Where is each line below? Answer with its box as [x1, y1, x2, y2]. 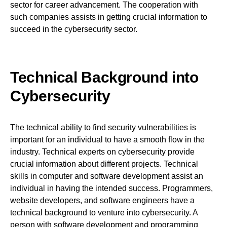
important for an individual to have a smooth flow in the [10, 135, 205, 144]
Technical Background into [10, 69, 199, 86]
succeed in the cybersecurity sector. [10, 25, 137, 34]
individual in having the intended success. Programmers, [10, 184, 213, 193]
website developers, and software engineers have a [10, 196, 195, 205]
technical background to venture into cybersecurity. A [10, 208, 198, 217]
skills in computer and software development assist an [10, 172, 203, 181]
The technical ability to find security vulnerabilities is [10, 123, 196, 132]
